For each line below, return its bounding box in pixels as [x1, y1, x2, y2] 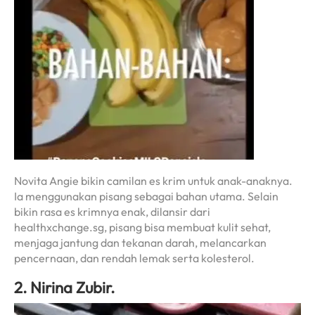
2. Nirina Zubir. [14, 278, 115, 298]
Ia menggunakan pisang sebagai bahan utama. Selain [14, 188, 278, 203]
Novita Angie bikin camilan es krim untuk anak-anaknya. [14, 173, 292, 188]
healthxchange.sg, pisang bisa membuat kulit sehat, [14, 219, 271, 234]
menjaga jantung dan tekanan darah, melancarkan [14, 235, 266, 250]
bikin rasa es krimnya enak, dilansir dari [14, 204, 210, 219]
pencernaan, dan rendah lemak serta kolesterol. [14, 250, 255, 265]
